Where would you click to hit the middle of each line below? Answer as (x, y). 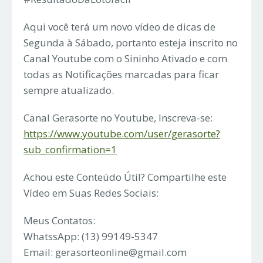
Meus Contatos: (59, 220)
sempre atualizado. (69, 90)
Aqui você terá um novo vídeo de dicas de (119, 26)
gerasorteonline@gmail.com (121, 252)
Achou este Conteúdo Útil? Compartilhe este (125, 177)
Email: (39, 252)
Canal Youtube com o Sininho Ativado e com (125, 58)
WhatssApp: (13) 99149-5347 (91, 236)
